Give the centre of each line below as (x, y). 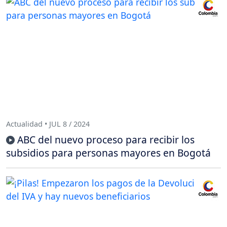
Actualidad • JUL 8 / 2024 (48, 124)
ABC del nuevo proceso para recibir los (106, 140)
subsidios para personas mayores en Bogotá (108, 153)
